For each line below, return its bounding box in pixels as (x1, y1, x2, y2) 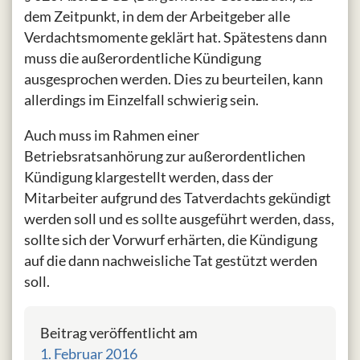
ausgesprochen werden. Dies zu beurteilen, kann (24, 70, 323, 88)
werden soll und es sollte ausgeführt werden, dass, (24, 210, 334, 228)
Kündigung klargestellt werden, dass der (24, 168, 273, 186)
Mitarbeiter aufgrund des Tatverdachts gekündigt (24, 189, 331, 207)
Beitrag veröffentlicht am (40, 324, 198, 342)
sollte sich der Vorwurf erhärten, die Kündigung (24, 231, 317, 249)
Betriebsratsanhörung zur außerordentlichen (24, 147, 305, 166)
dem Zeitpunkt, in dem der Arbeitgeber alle (24, 7, 290, 26)
